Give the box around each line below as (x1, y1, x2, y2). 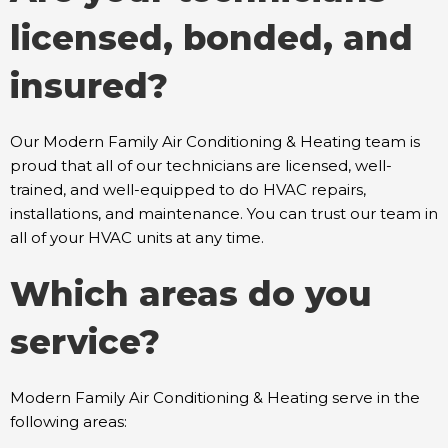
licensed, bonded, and (10, 17, 413, 59)
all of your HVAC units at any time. (10, 228, 264, 247)
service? (10, 321, 160, 363)
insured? (10, 65, 168, 107)
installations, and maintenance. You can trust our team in (10, 204, 438, 223)
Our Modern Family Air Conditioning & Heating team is (10, 132, 420, 151)
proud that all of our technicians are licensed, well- (10, 156, 392, 175)
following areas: (10, 412, 127, 431)
